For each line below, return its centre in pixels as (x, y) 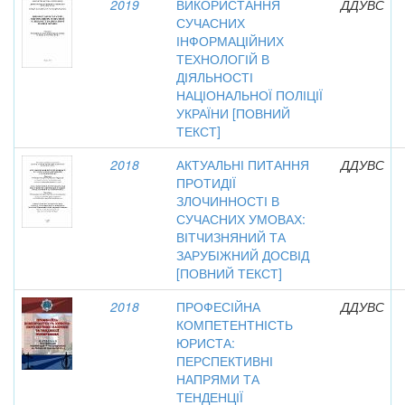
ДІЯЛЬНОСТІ (215, 77)
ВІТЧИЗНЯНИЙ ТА (231, 237)
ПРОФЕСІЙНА (218, 306)
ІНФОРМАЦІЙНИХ (230, 41)
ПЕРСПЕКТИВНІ (225, 361)
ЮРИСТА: (206, 343)
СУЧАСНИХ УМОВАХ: (241, 219)
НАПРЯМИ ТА (218, 379)
